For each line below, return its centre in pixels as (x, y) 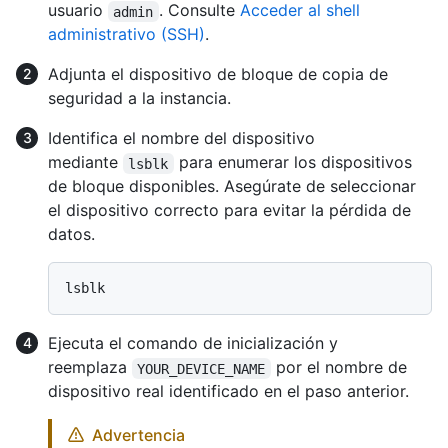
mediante (85, 162)
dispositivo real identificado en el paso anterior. (228, 391)
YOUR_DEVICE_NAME (201, 368)
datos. (71, 234)
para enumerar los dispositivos (295, 162)
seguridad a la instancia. (139, 98)
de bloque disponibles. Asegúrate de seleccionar (232, 186)
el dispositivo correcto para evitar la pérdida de (229, 210)
